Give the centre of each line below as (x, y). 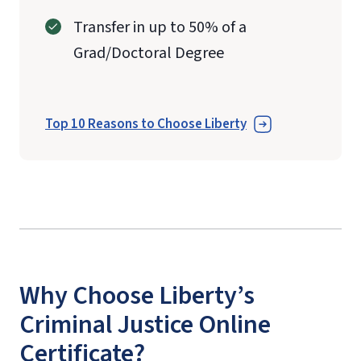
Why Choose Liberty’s (137, 295)
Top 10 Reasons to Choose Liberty (146, 124)
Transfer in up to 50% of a (160, 27)
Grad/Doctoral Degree (149, 53)
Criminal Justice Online (145, 324)
